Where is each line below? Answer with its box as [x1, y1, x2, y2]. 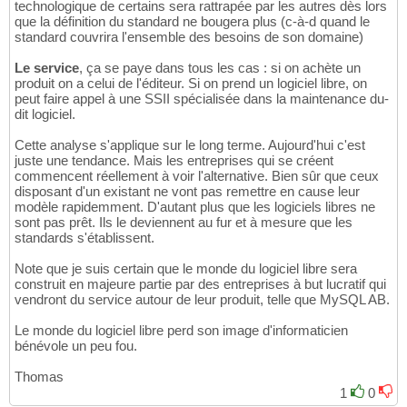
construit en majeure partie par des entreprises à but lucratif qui [15, 275, 386, 292]
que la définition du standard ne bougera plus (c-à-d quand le [15, 13, 370, 29]
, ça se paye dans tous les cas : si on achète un [79, 59, 361, 75]
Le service [15, 59, 79, 75]
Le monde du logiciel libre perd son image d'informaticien [15, 322, 348, 338]
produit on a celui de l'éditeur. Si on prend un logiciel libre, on [15, 74, 367, 91]
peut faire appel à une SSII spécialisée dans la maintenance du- [15, 90, 389, 106]
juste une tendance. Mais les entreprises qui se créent [15, 152, 333, 168]
